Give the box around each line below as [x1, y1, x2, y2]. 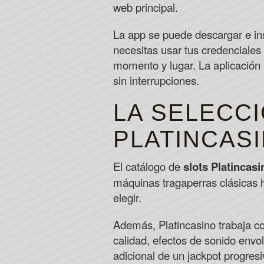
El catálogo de [113, 159, 183, 174]
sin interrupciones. [113, 72, 199, 88]
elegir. [113, 190, 141, 205]
